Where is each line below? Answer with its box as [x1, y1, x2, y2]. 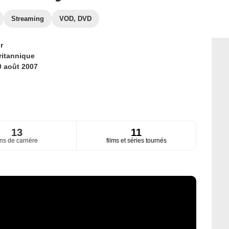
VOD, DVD [59, 15, 91, 22]
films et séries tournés [106, 137, 167, 145]
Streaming [11, 15, 44, 22]
